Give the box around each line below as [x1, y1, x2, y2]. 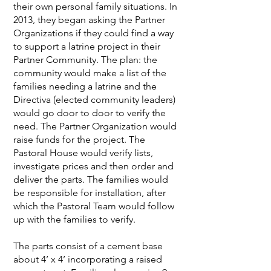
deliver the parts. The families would [13, 174, 168, 186]
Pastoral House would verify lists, [13, 147, 153, 159]
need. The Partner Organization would [13, 120, 177, 132]
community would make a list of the [13, 67, 166, 79]
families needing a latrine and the [13, 80, 157, 93]
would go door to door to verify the [13, 107, 166, 119]
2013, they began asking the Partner [13, 14, 165, 26]
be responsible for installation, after [13, 187, 166, 199]
